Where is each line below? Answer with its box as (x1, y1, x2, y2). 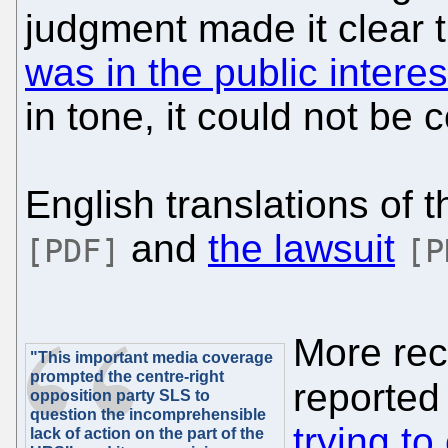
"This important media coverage (30, 349, 273, 367)
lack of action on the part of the (30, 425, 264, 443)
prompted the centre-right (30, 368, 224, 386)
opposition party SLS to (30, 387, 210, 405)
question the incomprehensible (30, 406, 266, 424)
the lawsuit (208, 227, 395, 271)
